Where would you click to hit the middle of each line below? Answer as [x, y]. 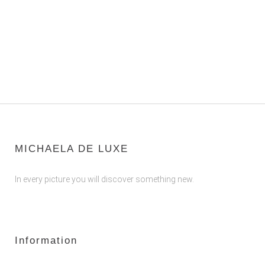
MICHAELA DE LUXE [72, 149]
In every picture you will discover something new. [104, 179]
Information [46, 240]
